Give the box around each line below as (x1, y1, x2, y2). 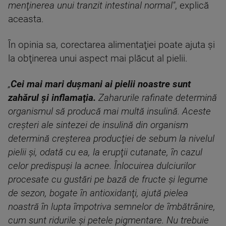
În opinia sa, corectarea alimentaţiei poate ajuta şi (8, 39, 215, 50)
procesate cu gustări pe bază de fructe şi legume (8, 174, 208, 185)
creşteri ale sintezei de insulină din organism (8, 119, 188, 131)
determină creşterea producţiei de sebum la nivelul (8, 133, 214, 144)
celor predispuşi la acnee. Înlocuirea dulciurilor (8, 160, 196, 172)
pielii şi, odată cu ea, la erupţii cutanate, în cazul (8, 146, 202, 158)
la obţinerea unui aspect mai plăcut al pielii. (8, 52, 188, 64)
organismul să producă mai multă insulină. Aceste (8, 105, 211, 117)
